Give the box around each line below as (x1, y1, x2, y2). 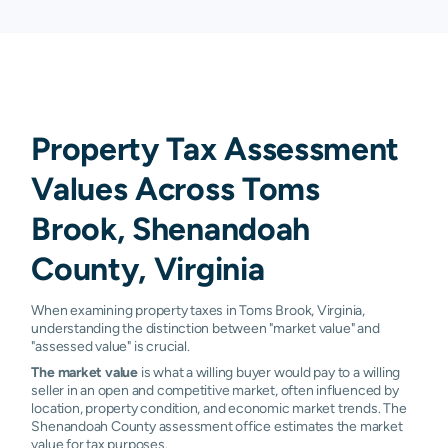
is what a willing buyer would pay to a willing (138, 363, 401, 380)
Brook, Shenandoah (31, 209, 310, 247)
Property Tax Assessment (31, 129, 399, 167)
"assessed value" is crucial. (31, 337, 190, 354)
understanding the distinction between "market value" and (31, 319, 380, 336)
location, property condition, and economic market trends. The (31, 399, 407, 416)
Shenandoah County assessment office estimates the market (31, 417, 403, 434)
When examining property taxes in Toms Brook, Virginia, (31, 301, 366, 318)
